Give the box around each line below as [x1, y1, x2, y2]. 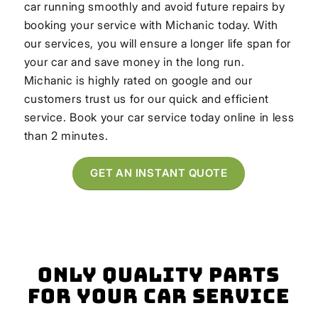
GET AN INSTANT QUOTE [90, 165, 228, 180]
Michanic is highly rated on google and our [23, 73, 253, 88]
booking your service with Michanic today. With [23, 18, 279, 33]
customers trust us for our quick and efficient [23, 92, 270, 106]
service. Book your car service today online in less [23, 110, 295, 125]
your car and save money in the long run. [23, 55, 245, 70]
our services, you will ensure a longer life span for [23, 36, 291, 51]
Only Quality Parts [38, 261, 280, 287]
